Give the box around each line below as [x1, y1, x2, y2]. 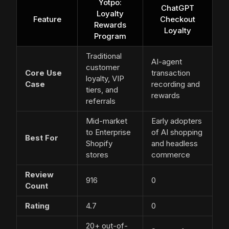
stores [86, 150, 108, 160]
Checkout [160, 14, 195, 25]
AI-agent [151, 57, 182, 67]
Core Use [25, 68, 62, 78]
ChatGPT [161, 3, 194, 13]
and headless [151, 139, 198, 149]
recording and [151, 79, 200, 89]
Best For [25, 133, 58, 143]
